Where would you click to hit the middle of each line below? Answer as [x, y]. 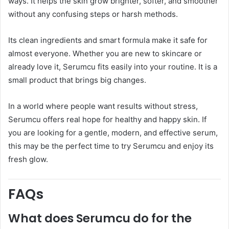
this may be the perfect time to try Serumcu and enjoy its [111, 146]
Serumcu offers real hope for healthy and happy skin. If [107, 119]
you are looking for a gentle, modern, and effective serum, [113, 132]
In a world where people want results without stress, [103, 106]
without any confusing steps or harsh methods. [93, 14]
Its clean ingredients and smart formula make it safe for [108, 40]
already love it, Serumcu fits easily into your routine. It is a [113, 66]
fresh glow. [28, 159]
